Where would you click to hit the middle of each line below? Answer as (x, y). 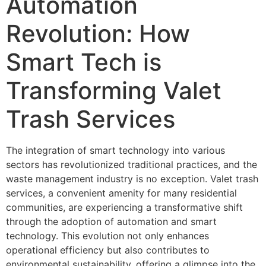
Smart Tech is (84, 62)
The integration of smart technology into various (115, 151)
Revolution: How (98, 34)
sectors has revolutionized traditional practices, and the (132, 165)
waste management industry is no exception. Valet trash (132, 179)
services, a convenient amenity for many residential (121, 193)
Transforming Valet (114, 91)
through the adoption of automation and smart (111, 222)
